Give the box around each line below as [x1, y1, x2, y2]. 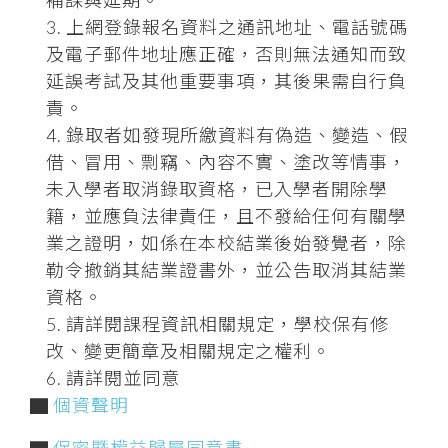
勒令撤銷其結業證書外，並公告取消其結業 [46, 258, 407, 281]
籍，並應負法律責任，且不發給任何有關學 [46, 204, 407, 227]
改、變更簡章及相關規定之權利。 [46, 339, 331, 362]
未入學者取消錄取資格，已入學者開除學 [46, 177, 388, 200]
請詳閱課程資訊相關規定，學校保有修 [66, 312, 389, 335]
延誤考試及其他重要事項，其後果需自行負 [46, 69, 407, 92]
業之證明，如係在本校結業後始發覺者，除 [46, 231, 407, 254]
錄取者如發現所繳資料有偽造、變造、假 [66, 123, 408, 146]
